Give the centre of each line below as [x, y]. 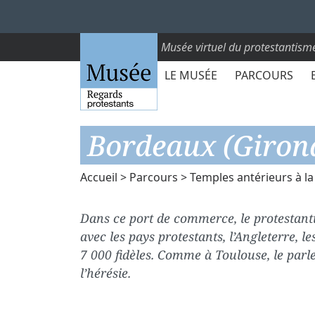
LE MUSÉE [191, 75]
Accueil [99, 177]
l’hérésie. [105, 273]
